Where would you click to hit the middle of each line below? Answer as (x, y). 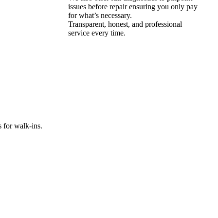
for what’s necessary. (100, 15)
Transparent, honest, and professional (125, 24)
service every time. (97, 33)
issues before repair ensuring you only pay (133, 7)
